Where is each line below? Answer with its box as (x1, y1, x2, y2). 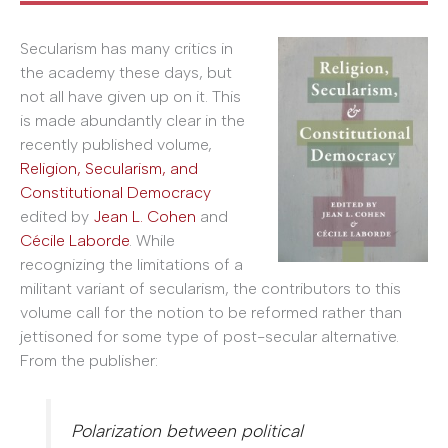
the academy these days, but (20, 63, 232, 82)
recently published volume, (20, 135, 212, 154)
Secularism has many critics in (20, 39, 233, 58)
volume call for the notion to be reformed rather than (20, 303, 402, 322)
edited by (20, 207, 93, 226)
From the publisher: (20, 351, 158, 370)
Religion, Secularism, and (20, 159, 198, 178)
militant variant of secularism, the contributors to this (20, 279, 401, 298)
